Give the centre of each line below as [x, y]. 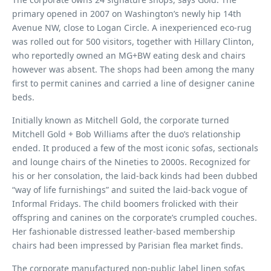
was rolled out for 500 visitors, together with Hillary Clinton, [133, 41]
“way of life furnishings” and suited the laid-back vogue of [130, 190]
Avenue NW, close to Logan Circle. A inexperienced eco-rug [132, 28]
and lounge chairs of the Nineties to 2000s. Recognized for [131, 162]
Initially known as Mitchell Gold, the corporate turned [121, 120]
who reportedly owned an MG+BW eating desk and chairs [129, 55]
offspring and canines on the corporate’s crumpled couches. [135, 217]
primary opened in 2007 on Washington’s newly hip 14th [127, 14]
